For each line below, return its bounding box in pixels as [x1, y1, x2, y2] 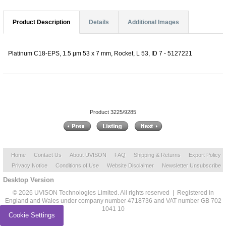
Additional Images [128, 18, 179, 26]
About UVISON [70, 152, 106, 158]
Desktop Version [3, 176, 54, 184]
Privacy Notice [11, 162, 47, 169]
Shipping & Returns [134, 152, 181, 158]
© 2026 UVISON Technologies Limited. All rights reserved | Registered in [12, 189, 214, 197]
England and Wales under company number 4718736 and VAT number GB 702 [5, 197, 221, 205]
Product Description [13, 18, 70, 26]
